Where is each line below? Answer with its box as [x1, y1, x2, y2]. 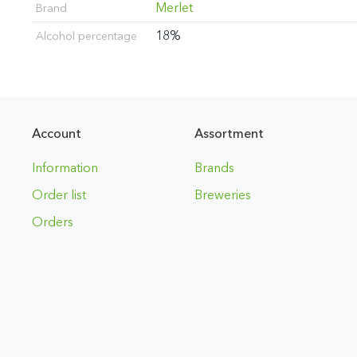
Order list [32, 187, 86, 202]
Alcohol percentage [36, 29, 137, 43]
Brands [194, 160, 234, 175]
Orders [32, 214, 73, 229]
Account [32, 126, 81, 141]
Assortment [194, 126, 264, 141]
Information [32, 160, 98, 175]
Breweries [194, 187, 251, 202]
